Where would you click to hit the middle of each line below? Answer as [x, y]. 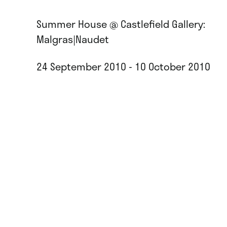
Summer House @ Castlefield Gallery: [121, 24]
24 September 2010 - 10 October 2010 [123, 66]
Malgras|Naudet [73, 39]
